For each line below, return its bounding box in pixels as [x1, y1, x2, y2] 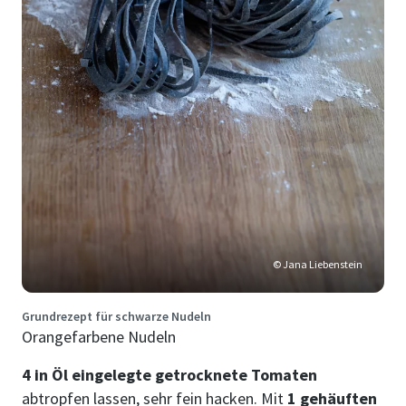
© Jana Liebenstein [273, 256, 362, 271]
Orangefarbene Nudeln [22, 325, 176, 347]
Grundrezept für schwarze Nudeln [22, 307, 211, 324]
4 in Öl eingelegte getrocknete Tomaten [22, 363, 317, 385]
